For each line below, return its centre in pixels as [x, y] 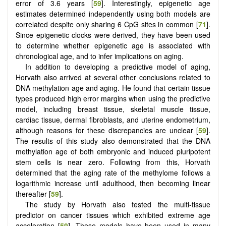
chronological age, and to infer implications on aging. [100, 56]
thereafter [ [33, 194]
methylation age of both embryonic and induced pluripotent [113, 152]
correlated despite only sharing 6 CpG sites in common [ [107, 24]
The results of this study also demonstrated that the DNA [113, 141]
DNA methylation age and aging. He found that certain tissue [113, 88]
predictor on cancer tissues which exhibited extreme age [113, 215]
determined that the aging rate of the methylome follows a [113, 173]
